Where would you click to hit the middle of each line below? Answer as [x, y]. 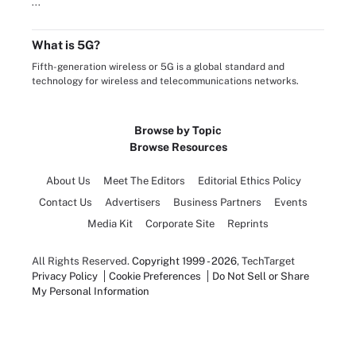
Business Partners [217, 202]
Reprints [248, 223]
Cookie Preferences [156, 276]
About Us [68, 180]
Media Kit [110, 223]
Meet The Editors [144, 180]
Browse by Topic [178, 130]
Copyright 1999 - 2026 [184, 261]
